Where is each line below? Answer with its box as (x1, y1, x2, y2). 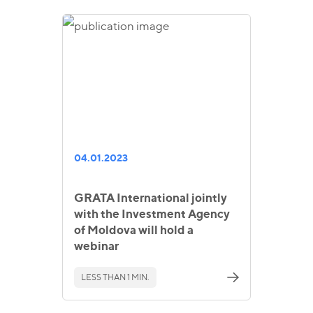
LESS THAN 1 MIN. (81, 271, 150, 282)
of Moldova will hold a (74, 223, 194, 238)
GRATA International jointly (74, 191, 227, 205)
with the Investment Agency (74, 207, 230, 221)
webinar (74, 239, 119, 254)
